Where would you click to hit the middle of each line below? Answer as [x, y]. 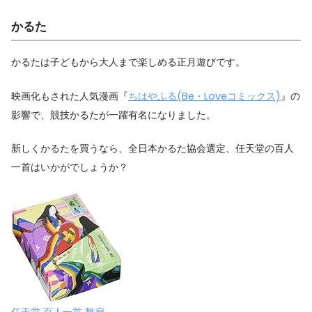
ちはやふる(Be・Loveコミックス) [204, 96]
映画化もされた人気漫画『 [70, 96]
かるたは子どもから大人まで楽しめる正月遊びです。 [128, 62]
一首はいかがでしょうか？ [70, 167]
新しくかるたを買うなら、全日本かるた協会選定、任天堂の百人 [153, 149]
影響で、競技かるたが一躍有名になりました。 [114, 115]
